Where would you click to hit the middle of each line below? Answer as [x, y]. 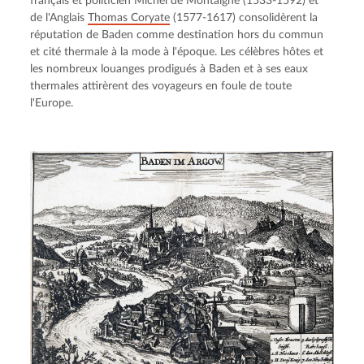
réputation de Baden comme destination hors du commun [177, 35]
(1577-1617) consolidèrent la [244, 18]
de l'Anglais [59, 18]
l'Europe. [52, 104]
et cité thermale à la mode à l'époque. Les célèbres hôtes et [177, 52]
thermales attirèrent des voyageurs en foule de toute [161, 87]
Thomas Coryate [129, 18]
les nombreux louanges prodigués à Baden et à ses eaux [169, 69]
